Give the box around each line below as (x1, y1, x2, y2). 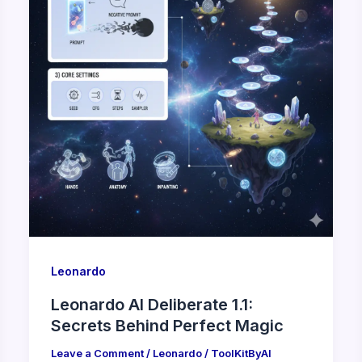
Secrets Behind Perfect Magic (50, 315, 284, 335)
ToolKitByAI (210, 346, 271, 360)
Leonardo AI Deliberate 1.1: (50, 294, 253, 314)
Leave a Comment (50, 346, 144, 360)
